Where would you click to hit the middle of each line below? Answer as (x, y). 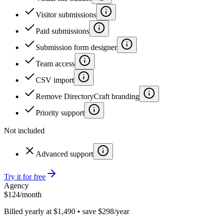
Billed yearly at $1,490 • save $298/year (67, 211)
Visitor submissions (66, 15)
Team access (55, 64)
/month (31, 194)
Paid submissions (62, 31)
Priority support (60, 113)
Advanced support (64, 154)
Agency (16, 186)
